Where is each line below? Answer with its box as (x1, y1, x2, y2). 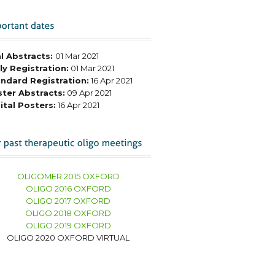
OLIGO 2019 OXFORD (25, 220, 111, 230)
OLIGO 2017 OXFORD (26, 196, 110, 206)
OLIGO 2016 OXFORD (25, 184, 111, 193)
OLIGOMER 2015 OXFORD (17, 171, 120, 181)
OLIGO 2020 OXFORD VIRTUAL (7, 233, 130, 242)
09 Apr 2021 (65, 88, 112, 98)
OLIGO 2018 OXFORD (25, 208, 111, 218)
